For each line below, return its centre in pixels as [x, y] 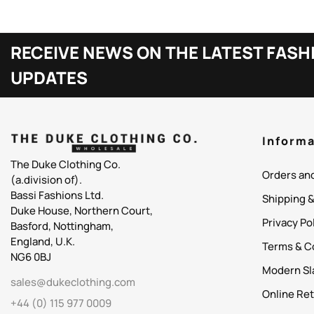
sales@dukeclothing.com [73, 282]
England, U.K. [43, 242]
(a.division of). [46, 180]
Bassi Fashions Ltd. [57, 196]
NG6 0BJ [31, 257]
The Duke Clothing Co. [66, 165]
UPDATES [49, 77]
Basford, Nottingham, [62, 226]
